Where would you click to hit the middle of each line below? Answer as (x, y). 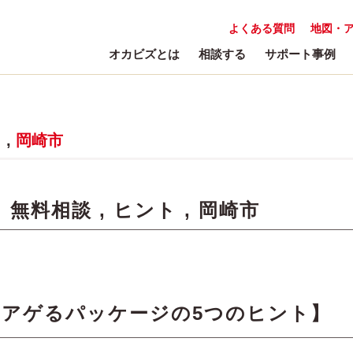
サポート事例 (300, 54)
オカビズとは (144, 54)
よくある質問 (262, 28)
